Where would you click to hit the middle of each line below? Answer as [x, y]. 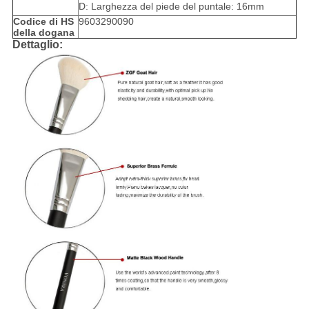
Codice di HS [43, 22]
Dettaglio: [37, 45]
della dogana [43, 33]
